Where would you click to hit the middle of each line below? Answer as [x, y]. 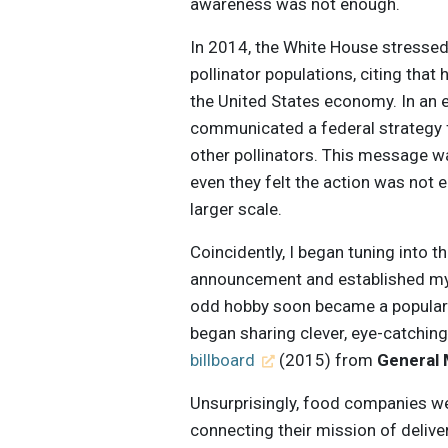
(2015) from [325, 359]
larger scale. [236, 208]
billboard [223, 359]
